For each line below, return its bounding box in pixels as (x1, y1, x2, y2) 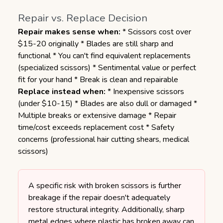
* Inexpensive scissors (106, 86, 184, 97)
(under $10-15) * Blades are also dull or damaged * (18, 98, 197, 109)
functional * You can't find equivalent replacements (18, 50, 191, 61)
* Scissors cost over (120, 26, 191, 37)
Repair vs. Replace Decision (18, 11, 147, 25)
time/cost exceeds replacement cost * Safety (18, 122, 174, 133)
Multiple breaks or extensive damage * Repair (18, 110, 176, 121)
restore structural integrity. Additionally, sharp (28, 204, 185, 215)
